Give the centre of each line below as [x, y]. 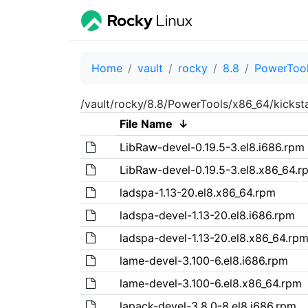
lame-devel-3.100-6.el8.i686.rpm [203, 260]
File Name [146, 123]
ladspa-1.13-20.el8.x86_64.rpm [197, 192]
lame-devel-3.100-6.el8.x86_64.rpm [210, 283]
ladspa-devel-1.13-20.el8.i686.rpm [207, 215]
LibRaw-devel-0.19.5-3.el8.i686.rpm [212, 147]
